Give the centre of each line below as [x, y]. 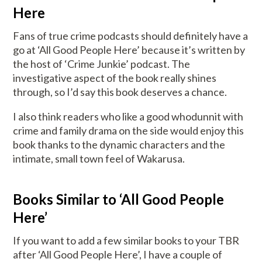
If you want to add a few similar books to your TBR [126, 241]
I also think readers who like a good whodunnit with [128, 117]
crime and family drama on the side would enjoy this [129, 131]
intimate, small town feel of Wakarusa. [99, 159]
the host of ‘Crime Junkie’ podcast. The [102, 64]
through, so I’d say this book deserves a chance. [121, 92]
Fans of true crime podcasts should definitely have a [131, 36]
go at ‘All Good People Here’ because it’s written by [129, 50]
